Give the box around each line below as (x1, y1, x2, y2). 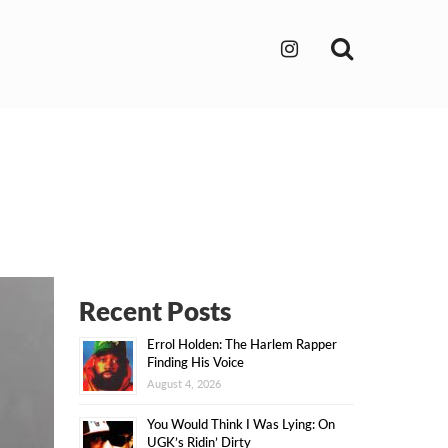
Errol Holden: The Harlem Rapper (146, 336, 337, 352)
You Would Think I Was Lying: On (146, 416, 335, 432)
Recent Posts (78, 295, 231, 327)
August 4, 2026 (146, 377, 221, 390)
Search (352, 28, 427, 63)
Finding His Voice (146, 354, 244, 370)
